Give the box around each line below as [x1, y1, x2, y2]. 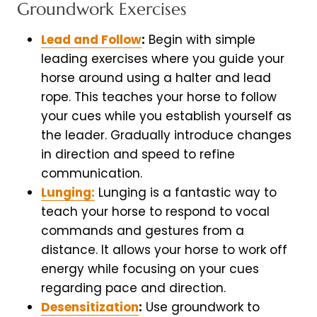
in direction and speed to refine [41, 146, 235, 163]
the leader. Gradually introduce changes [41, 127, 292, 144]
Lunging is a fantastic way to [95, 184, 277, 202]
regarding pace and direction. [41, 279, 226, 297]
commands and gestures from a [41, 222, 244, 240]
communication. [41, 165, 142, 183]
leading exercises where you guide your [41, 50, 284, 68]
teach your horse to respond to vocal [41, 203, 270, 221]
